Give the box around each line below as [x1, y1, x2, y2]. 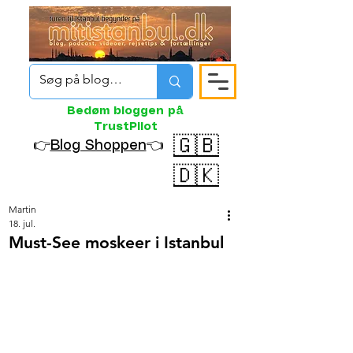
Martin [9, 203, 36, 215]
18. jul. [9, 217, 35, 229]
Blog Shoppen [50, 139, 147, 153]
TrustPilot [93, 121, 158, 132]
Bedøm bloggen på [67, 106, 184, 117]
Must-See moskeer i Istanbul [9, 232, 224, 252]
